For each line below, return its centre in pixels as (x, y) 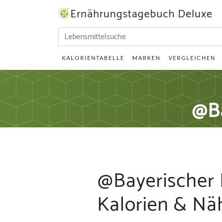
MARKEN (146, 58)
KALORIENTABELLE (93, 58)
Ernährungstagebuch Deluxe (141, 14)
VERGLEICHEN (192, 58)
